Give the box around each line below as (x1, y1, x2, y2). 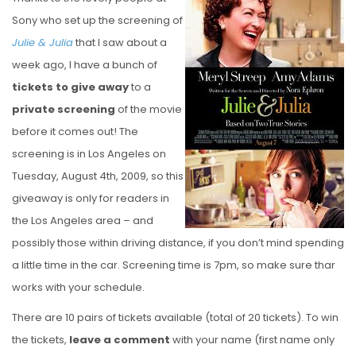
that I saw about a (73, 34, 167, 50)
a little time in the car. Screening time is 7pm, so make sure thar (12, 257, 335, 273)
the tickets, (12, 331, 69, 347)
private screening (12, 101, 115, 117)
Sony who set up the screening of (12, 12, 183, 28)
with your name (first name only (170, 331, 335, 347)
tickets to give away (12, 79, 129, 95)
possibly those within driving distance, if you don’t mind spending (12, 234, 344, 250)
